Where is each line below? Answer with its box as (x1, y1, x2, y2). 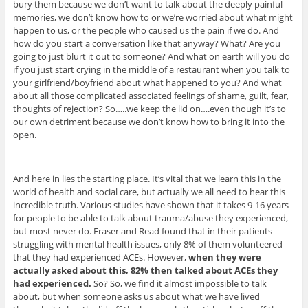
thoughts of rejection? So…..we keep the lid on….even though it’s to (12, 102, 286, 115)
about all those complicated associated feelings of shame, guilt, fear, (12, 89, 289, 102)
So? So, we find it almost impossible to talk (91, 276, 267, 289)
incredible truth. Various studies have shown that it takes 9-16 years (12, 198, 289, 211)
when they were (188, 250, 261, 263)
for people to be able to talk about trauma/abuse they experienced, (12, 211, 288, 224)
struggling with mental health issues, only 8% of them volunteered (12, 237, 283, 250)
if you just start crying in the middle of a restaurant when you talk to (12, 63, 290, 76)
